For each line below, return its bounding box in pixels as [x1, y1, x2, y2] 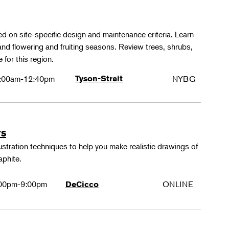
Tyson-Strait [75, 74, 123, 83]
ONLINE [163, 179, 194, 189]
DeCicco [65, 179, 99, 189]
